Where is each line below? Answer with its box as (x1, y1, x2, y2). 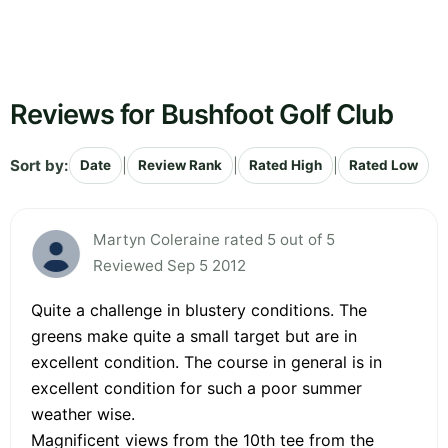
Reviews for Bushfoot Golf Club (10, 98, 394, 132)
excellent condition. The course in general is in (31, 352, 382, 373)
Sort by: (10, 155, 69, 175)
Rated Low (349, 157, 418, 174)
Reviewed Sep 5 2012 (93, 256, 246, 276)
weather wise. (31, 404, 135, 425)
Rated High (249, 157, 322, 174)
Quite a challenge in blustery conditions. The (31, 300, 367, 321)
